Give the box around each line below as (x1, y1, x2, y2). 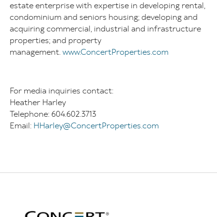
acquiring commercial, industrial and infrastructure (10, 23, 201, 34)
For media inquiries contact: (10, 85, 113, 96)
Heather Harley (10, 97, 66, 108)
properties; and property (10, 35, 101, 46)
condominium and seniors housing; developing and (10, 12, 198, 22)
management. (10, 46, 62, 57)
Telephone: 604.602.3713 (10, 108, 96, 119)
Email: (10, 120, 33, 131)
